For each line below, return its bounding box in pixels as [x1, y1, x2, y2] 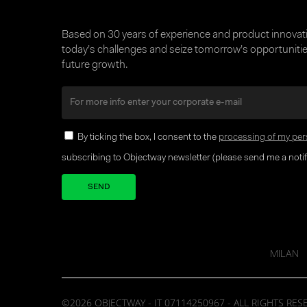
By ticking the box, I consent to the [77, 132, 219, 143]
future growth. [62, 59, 128, 71]
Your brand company [60, 201, 181, 216]
